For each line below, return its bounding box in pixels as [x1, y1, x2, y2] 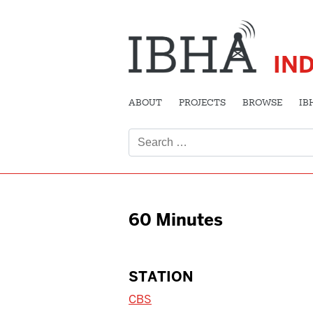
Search [128, 110, 165, 126]
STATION [129, 267, 194, 286]
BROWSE [242, 99, 282, 108]
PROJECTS [179, 99, 226, 108]
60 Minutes [129, 208, 223, 231]
